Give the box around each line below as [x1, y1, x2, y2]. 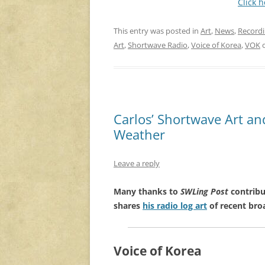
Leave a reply [114, 157, 160, 169]
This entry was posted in [114, 25, 201, 36]
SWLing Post [180, 185, 228, 197]
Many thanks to [114, 185, 180, 197]
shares [114, 199, 143, 211]
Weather [114, 125, 165, 143]
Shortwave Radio [128, 39, 188, 50]
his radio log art [143, 199, 207, 211]
